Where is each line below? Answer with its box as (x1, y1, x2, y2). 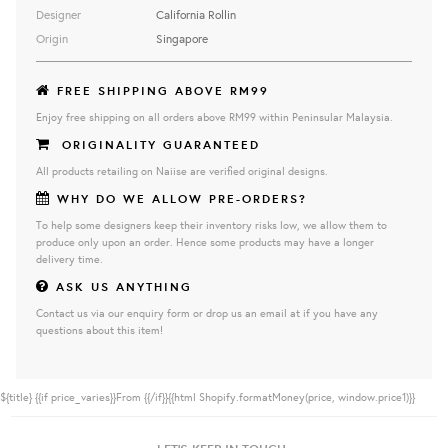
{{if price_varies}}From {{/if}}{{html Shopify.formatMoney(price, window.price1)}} (35, 389, 415, 404)
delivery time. (35, 251, 103, 266)
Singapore (155, 30, 208, 46)
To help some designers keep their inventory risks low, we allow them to (35, 217, 387, 232)
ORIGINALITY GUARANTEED (55, 135, 260, 153)
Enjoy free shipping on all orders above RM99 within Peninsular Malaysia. (35, 109, 393, 124)
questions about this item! (35, 322, 163, 337)
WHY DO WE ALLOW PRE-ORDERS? (50, 189, 307, 207)
